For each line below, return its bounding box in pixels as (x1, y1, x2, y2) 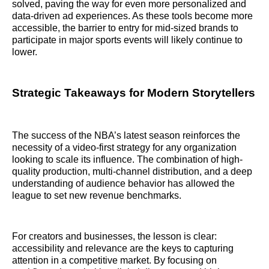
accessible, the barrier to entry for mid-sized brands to (12, 23, 238, 34)
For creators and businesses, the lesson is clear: (12, 231, 217, 241)
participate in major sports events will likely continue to (12, 35, 243, 46)
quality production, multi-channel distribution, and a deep (12, 166, 252, 177)
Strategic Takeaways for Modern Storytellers (12, 86, 255, 100)
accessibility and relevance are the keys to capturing (12, 243, 234, 253)
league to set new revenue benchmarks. (12, 190, 181, 201)
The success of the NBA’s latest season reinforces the (12, 130, 240, 141)
